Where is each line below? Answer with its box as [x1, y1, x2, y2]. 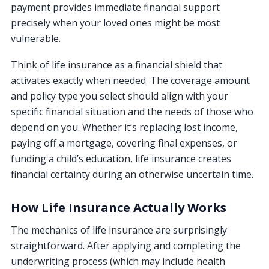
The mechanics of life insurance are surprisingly [11, 223, 227, 237]
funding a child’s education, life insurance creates [11, 151, 231, 165]
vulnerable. [11, 31, 61, 45]
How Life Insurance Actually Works [11, 199, 226, 216]
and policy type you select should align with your [11, 89, 228, 103]
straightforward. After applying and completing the [11, 238, 241, 252]
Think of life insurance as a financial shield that [11, 58, 222, 71]
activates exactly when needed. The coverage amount [11, 73, 250, 87]
